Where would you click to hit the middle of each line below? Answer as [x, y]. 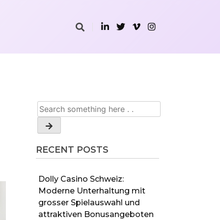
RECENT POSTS [72, 150]
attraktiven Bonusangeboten [96, 214]
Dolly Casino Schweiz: [81, 179]
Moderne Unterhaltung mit [92, 191]
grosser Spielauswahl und [89, 202]
